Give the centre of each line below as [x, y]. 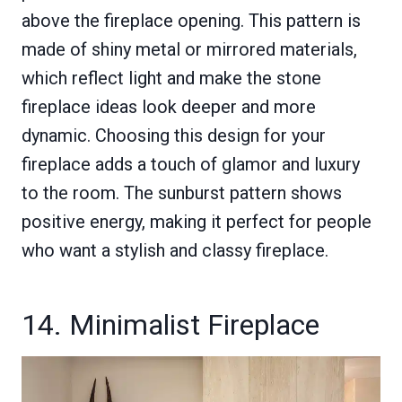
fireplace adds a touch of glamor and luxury [191, 165]
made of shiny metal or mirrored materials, [189, 50]
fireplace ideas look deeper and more [169, 107]
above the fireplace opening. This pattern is [191, 21]
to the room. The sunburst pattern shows [182, 193]
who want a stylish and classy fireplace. [175, 251]
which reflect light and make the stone [171, 79]
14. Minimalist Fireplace [170, 325]
